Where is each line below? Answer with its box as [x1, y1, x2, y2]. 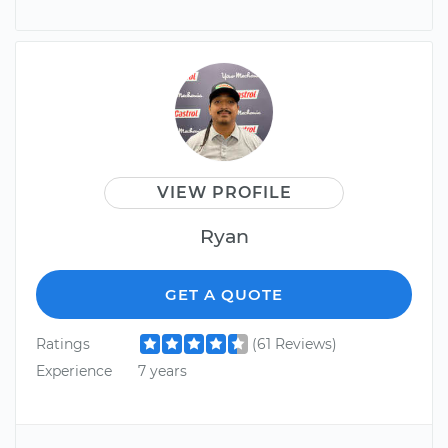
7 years [137, 361, 187, 380]
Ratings [36, 334, 90, 353]
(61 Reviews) [251, 334, 337, 353]
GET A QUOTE [165, 284, 283, 304]
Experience [36, 361, 112, 380]
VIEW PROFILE [156, 182, 292, 202]
